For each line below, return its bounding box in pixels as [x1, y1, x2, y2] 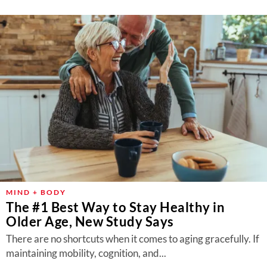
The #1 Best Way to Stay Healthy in [6, 199, 225, 215]
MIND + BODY [6, 188, 66, 197]
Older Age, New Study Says [6, 213, 174, 229]
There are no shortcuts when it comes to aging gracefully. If [6, 232, 259, 245]
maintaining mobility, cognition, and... [6, 247, 166, 259]
